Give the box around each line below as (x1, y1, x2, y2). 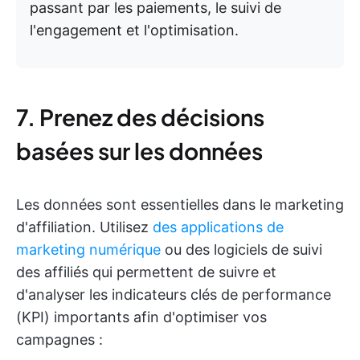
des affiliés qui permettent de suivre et (16, 264, 276, 281)
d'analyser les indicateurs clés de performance (16, 286, 331, 304)
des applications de (153, 219, 284, 236)
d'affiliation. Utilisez (16, 219, 153, 236)
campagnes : (16, 331, 103, 349)
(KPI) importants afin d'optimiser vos (16, 309, 267, 326)
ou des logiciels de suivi (161, 241, 322, 259)
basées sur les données (16, 137, 263, 166)
